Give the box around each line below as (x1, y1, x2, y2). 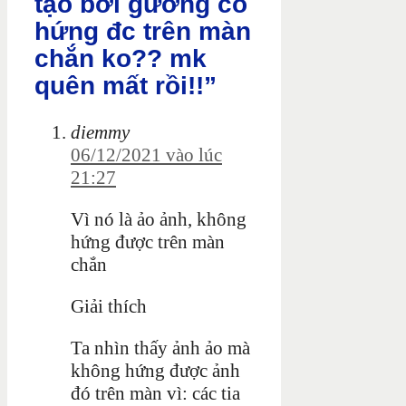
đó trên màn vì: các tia (71, 382, 240, 404)
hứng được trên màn (71, 230, 225, 253)
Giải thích (71, 295, 147, 317)
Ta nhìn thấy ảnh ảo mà (71, 336, 250, 359)
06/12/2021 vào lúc (71, 143, 222, 166)
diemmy (71, 121, 130, 143)
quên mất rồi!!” (34, 72, 217, 101)
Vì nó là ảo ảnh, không (71, 208, 246, 230)
